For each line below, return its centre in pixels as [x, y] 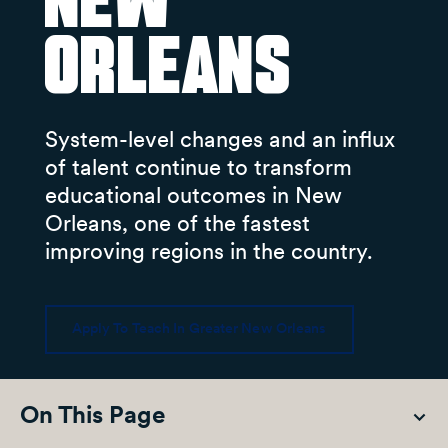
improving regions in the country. [208, 251]
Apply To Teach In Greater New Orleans [199, 328]
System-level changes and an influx [219, 139]
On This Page [93, 414]
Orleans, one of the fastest [177, 223]
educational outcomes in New [193, 195]
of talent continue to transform [198, 167]
